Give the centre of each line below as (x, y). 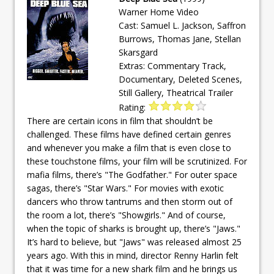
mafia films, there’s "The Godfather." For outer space (132, 174)
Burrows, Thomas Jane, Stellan (180, 39)
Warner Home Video (159, 12)
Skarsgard (138, 52)
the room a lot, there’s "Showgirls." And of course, (126, 215)
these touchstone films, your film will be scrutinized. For (137, 161)
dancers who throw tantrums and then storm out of (130, 201)
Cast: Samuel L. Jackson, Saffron (182, 25)
